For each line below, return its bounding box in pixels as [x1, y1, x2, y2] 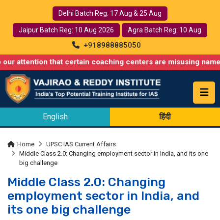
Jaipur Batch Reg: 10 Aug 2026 [19, 26, 114, 34]
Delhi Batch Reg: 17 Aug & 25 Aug [58, 9, 162, 17]
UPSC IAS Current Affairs [46, 140, 116, 148]
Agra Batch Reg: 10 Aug [128, 26, 201, 34]
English [42, 111, 68, 121]
